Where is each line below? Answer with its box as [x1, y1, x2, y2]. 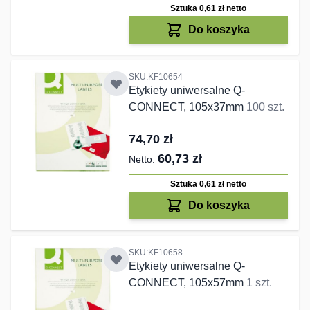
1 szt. [246, 277, 272, 289]
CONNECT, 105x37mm [128, 101, 246, 113]
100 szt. [246, 101, 284, 113]
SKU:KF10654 [128, 72, 183, 82]
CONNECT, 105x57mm [128, 277, 246, 289]
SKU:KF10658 [128, 248, 183, 258]
